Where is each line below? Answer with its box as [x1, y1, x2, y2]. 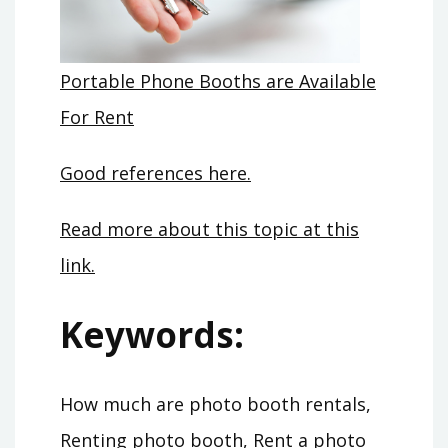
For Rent [60, 104, 134, 129]
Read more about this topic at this [60, 216, 359, 241]
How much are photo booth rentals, [60, 391, 371, 416]
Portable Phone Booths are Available [60, 68, 376, 93]
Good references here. [60, 160, 251, 185]
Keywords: [60, 310, 244, 358]
